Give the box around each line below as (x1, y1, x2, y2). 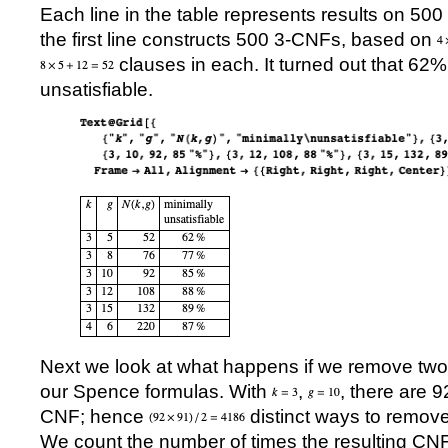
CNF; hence (40, 406, 149, 427)
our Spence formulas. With (40, 381, 272, 402)
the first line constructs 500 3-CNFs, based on (40, 29, 437, 50)
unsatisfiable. (40, 79, 153, 100)
